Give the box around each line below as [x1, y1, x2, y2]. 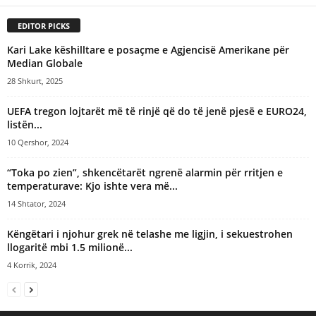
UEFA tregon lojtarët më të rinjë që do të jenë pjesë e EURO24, [7, 104, 307, 118]
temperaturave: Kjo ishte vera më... [7, 178, 178, 193]
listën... [7, 117, 42, 131]
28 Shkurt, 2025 [7, 75, 63, 86]
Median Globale [7, 56, 83, 70]
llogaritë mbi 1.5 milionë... [7, 240, 133, 254]
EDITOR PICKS [18, 20, 70, 31]
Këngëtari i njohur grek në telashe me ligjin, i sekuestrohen [7, 226, 293, 241]
